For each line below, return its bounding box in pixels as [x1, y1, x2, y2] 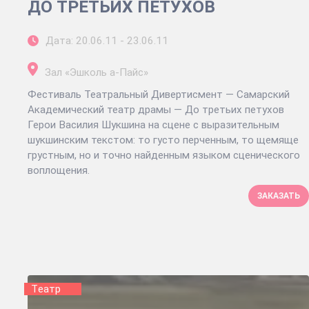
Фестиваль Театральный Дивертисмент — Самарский [28, 88, 290, 101]
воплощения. [28, 163, 92, 177]
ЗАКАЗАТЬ [257, 190, 300, 201]
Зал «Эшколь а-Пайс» [45, 66, 148, 79]
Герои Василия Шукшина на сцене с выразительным [28, 118, 279, 131]
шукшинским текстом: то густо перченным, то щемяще [28, 133, 299, 146]
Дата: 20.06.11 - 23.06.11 [46, 34, 168, 47]
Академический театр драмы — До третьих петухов [28, 103, 287, 116]
